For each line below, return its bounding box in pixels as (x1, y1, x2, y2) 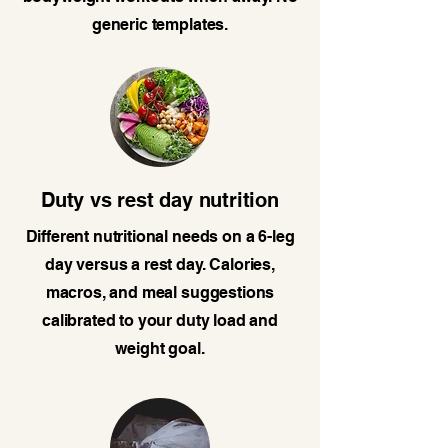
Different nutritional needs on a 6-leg (25, 227, 295, 247)
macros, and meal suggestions (45, 283, 275, 303)
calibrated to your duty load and (42, 311, 278, 331)
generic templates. (91, 15, 229, 35)
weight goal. (115, 339, 205, 359)
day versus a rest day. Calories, (45, 255, 275, 275)
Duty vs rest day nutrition (41, 188, 279, 213)
